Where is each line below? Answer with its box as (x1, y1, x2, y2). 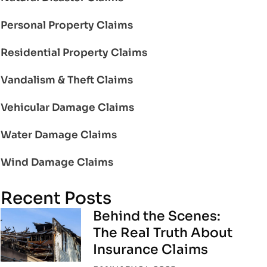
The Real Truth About (93, 224, 233, 241)
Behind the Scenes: (93, 207, 221, 224)
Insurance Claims (93, 241, 209, 257)
